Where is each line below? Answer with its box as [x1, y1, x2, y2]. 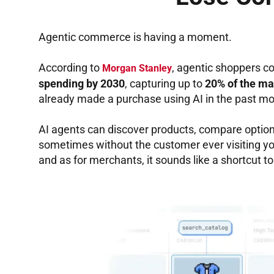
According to [39, 61, 102, 75]
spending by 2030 [39, 77, 125, 91]
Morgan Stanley [102, 62, 172, 75]
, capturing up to [125, 77, 205, 91]
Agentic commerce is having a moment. [39, 31, 232, 44]
